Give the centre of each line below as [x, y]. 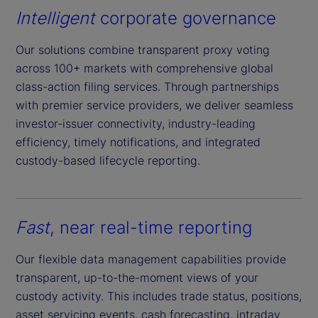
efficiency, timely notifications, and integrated [138, 142]
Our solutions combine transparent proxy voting [143, 49]
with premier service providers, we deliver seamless [154, 105]
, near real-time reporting [151, 227]
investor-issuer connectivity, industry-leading [136, 123]
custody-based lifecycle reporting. [108, 160]
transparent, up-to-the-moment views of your [137, 277]
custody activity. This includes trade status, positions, [159, 296]
